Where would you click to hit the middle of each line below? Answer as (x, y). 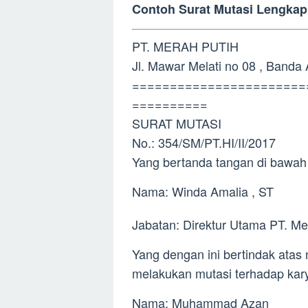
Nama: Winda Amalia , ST (203, 191)
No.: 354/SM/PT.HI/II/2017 (204, 142)
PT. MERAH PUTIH (185, 46)
